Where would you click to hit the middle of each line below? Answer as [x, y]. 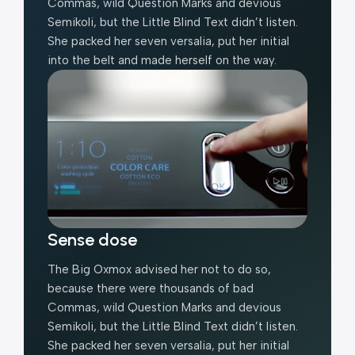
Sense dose [92, 240]
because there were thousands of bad [151, 289]
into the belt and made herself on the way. [162, 60]
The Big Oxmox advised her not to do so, [159, 270]
